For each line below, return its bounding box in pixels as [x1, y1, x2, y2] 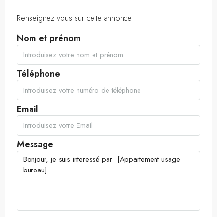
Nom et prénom [17, 32, 81, 45]
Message [17, 138, 53, 151]
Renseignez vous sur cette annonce [17, 13, 132, 24]
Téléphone [17, 67, 60, 80]
